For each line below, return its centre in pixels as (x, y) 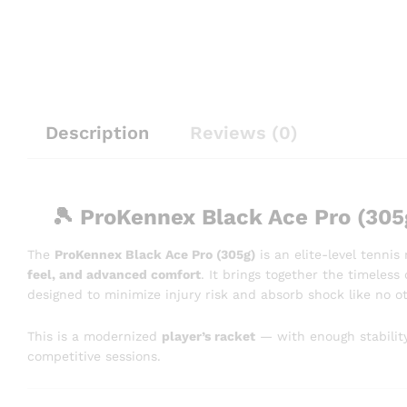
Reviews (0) (244, 133)
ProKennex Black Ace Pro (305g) (155, 255)
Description (97, 133)
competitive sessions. (94, 356)
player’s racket (208, 336)
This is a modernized (94, 336)
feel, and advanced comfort (114, 275)
